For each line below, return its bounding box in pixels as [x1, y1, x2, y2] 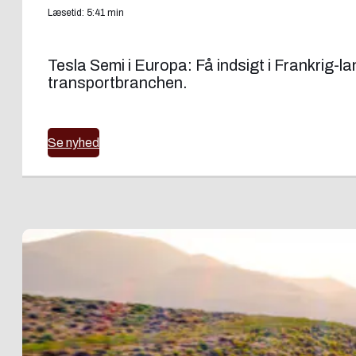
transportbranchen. [48, 73, 188, 91]
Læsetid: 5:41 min [48, 6, 124, 18]
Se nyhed [48, 135, 99, 149]
